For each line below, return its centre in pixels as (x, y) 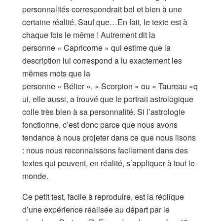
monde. (35, 176)
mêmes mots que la (56, 73)
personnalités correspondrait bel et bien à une (102, 9)
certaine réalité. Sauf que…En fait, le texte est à (105, 22)
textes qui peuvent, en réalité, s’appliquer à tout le (109, 163)
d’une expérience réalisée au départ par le (96, 209)
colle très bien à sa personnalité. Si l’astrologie (104, 111)
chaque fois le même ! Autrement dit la (89, 35)
